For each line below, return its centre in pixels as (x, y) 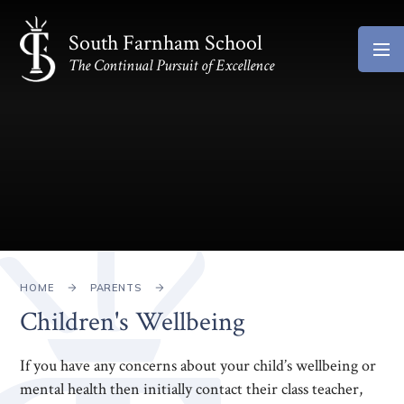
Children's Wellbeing (133, 321)
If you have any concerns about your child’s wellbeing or (198, 365)
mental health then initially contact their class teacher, (192, 389)
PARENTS (115, 288)
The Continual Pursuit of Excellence (171, 66)
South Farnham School (165, 44)
